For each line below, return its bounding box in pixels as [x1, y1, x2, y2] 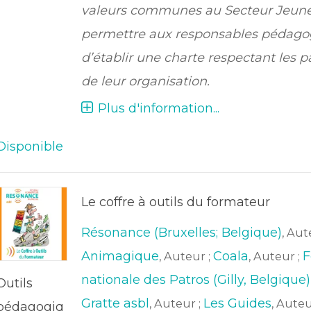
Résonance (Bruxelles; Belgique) [81, 225, 282, 240]
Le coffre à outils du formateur [81, 194, 270, 210]
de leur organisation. [81, 74, 210, 89]
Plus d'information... [97, 101, 219, 116]
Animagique [81, 249, 159, 264]
